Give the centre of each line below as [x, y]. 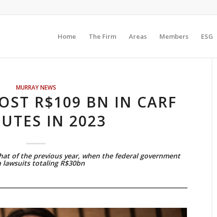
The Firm [102, 36]
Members [174, 36]
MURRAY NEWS [36, 87]
